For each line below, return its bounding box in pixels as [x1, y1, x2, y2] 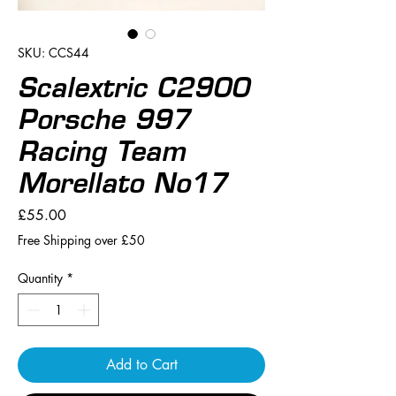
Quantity [18, 269, 63, 286]
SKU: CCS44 [18, 43, 89, 61]
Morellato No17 [18, 165, 227, 200]
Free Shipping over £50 [18, 231, 145, 248]
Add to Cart [105, 354, 178, 374]
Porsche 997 [18, 102, 190, 136]
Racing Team [18, 133, 186, 168]
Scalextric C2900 [18, 70, 249, 104]
